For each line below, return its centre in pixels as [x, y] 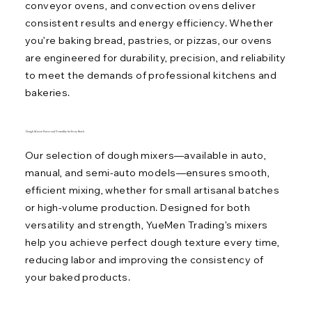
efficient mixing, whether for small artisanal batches [152, 190]
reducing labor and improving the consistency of [144, 260]
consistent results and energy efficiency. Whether [149, 23]
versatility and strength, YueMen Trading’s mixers [146, 225]
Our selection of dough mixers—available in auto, [145, 156]
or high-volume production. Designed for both [138, 208]
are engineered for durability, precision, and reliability [155, 58]
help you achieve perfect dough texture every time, [152, 243]
